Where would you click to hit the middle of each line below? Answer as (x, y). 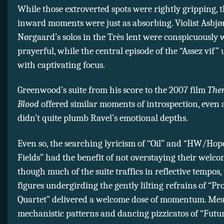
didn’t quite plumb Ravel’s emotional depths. (103, 118)
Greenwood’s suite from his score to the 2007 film (112, 90)
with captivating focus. (61, 65)
